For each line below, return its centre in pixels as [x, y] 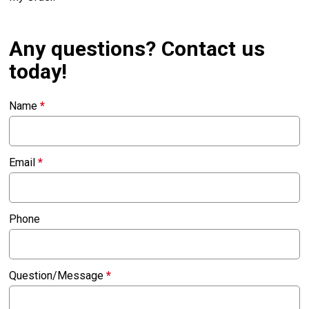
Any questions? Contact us [137, 48]
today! [38, 71]
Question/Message [58, 275]
